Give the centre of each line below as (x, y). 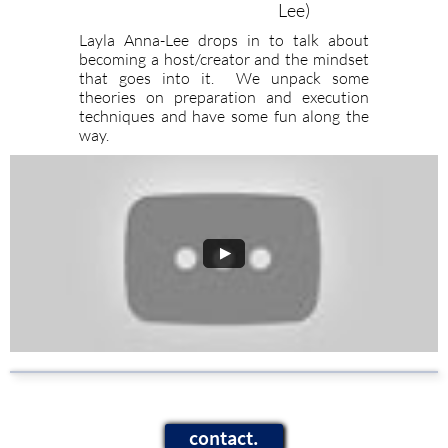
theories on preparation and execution (224, 97)
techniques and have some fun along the (224, 116)
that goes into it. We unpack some (224, 78)
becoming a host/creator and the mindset (224, 59)
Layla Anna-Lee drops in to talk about (224, 40)
